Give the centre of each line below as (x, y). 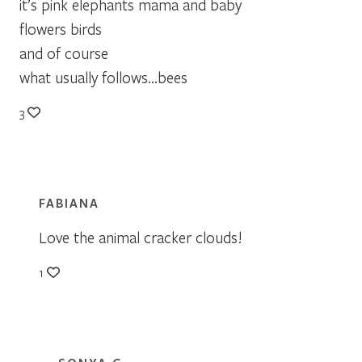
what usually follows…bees (103, 77)
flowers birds (61, 28)
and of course (64, 53)
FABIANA (69, 202)
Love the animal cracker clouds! (141, 237)
